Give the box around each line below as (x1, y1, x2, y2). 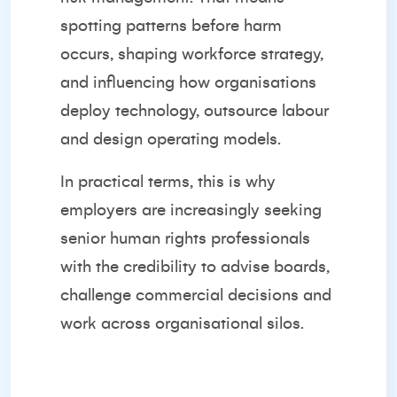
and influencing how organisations (60, 74, 316, 91)
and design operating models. (60, 130, 281, 148)
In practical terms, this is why (60, 173, 276, 191)
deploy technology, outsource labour (60, 102, 329, 120)
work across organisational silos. (60, 315, 304, 332)
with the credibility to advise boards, (60, 258, 330, 276)
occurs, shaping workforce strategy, (60, 45, 323, 63)
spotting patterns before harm (60, 17, 282, 35)
